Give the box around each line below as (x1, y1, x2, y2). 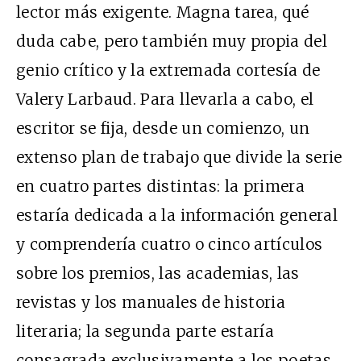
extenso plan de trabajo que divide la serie (16, 147, 342, 167)
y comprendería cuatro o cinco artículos (16, 234, 323, 254)
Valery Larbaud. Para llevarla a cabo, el (16, 89, 314, 109)
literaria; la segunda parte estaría (16, 321, 274, 341)
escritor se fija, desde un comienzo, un (16, 118, 310, 138)
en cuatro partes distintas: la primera (16, 176, 305, 196)
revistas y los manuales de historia (16, 292, 285, 312)
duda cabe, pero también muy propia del (16, 31, 327, 51)
